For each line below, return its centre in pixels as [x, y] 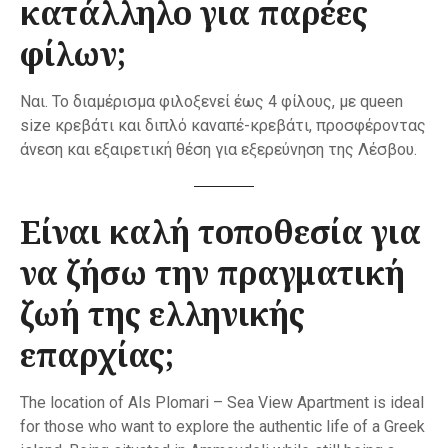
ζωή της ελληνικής [162, 314]
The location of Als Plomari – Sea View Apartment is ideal [222, 403]
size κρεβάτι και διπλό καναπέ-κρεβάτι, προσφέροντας [223, 126]
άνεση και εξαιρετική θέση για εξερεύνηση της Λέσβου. [218, 150]
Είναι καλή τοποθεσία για [220, 232]
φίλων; [73, 54]
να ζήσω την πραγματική [212, 273]
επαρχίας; [97, 355]
